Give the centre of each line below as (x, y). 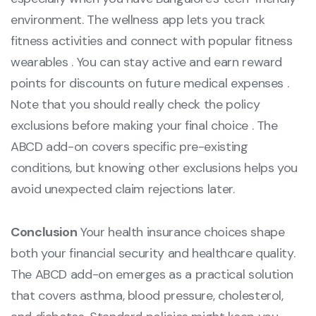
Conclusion (44, 232)
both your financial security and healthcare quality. (153, 254)
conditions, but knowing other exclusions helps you (154, 168)
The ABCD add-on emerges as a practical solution (152, 275)
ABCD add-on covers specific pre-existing (129, 147)
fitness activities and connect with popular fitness (152, 41)
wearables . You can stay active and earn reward (147, 62)
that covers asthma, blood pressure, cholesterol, (147, 296)
